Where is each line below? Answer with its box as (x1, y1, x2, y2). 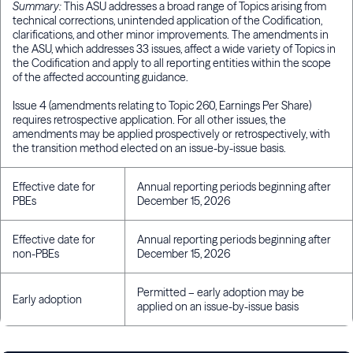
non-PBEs (13, 247, 59, 262)
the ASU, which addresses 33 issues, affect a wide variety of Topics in (13, 42, 336, 57)
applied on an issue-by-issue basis (137, 299, 299, 314)
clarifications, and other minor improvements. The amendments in (13, 28, 329, 43)
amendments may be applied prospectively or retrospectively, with (13, 127, 330, 142)
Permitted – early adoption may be (137, 285, 304, 300)
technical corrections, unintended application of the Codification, (13, 13, 322, 28)
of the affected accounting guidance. (13, 70, 188, 85)
